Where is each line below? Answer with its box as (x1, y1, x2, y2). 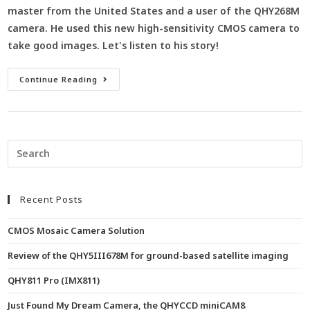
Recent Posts (20, 192, 84, 206)
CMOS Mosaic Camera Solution (8, 224, 145, 237)
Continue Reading (19, 73, 98, 84)
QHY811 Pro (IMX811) (8, 273, 100, 286)
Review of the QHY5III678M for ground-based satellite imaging (8, 248, 289, 262)
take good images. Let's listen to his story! (8, 38, 219, 52)
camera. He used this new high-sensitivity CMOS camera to (8, 21, 300, 35)
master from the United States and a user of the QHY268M (8, 3, 300, 17)
